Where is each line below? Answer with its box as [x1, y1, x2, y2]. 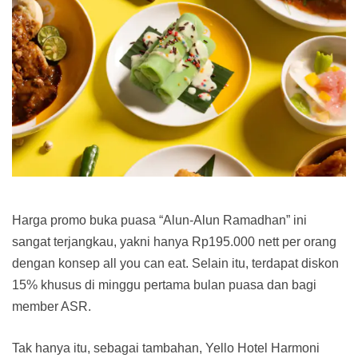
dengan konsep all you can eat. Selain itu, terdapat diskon [12, 257, 339, 271]
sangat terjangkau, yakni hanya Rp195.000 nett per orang [12, 235, 336, 249]
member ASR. [12, 300, 91, 314]
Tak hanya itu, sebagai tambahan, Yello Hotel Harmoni [12, 341, 320, 356]
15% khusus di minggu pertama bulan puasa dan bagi [12, 278, 316, 292]
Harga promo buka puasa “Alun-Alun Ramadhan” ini [12, 213, 307, 228]
